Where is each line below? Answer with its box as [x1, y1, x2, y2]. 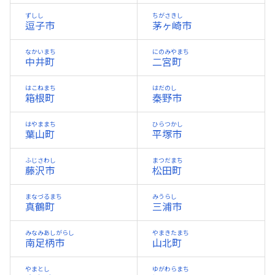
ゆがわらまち [152, 265, 189, 273]
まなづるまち [25, 193, 62, 200]
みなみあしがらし [25, 229, 74, 236]
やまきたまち [152, 229, 189, 236]
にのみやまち [152, 48, 189, 55]
